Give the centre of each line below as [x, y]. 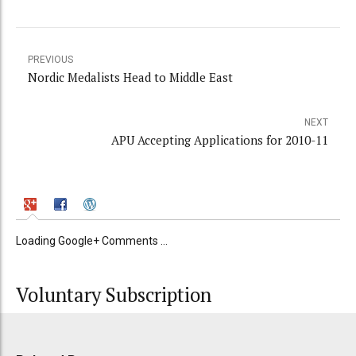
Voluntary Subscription [114, 295]
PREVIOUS [50, 60]
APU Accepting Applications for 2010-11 [220, 140]
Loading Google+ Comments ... [92, 241]
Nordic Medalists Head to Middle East [130, 77]
